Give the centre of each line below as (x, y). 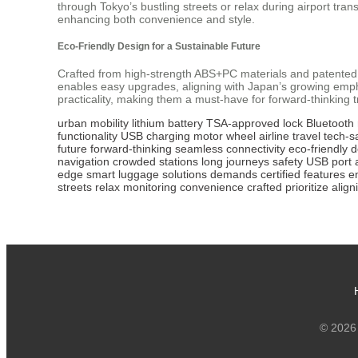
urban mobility (93, 123)
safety (288, 161)
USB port (329, 161)
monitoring (150, 187)
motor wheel (225, 135)
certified (280, 174)
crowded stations (155, 161)
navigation (84, 161)
